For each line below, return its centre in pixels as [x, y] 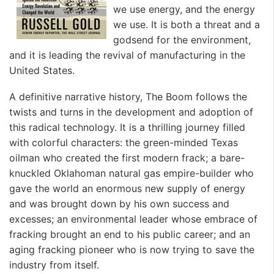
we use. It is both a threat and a [187, 24]
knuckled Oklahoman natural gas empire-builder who [131, 173]
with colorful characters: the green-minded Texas [124, 143]
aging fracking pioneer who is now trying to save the [132, 250]
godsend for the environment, [182, 39]
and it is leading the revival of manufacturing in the [127, 55]
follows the [221, 97]
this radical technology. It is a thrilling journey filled [127, 128]
